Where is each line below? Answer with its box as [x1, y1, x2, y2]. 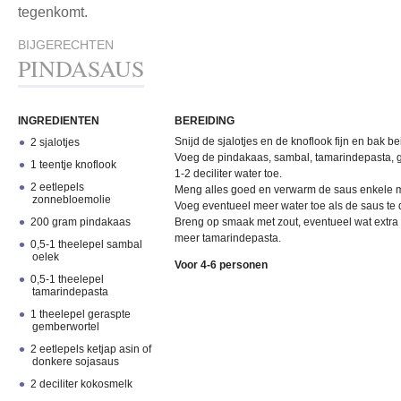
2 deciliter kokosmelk [30, 378, 133, 390]
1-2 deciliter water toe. [175, 167, 282, 180]
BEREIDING [175, 115, 235, 127]
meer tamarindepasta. [175, 232, 281, 244]
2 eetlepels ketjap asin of [30, 343, 152, 355]
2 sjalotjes [30, 136, 81, 149]
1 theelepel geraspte [30, 308, 132, 320]
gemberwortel [31, 320, 99, 333]
